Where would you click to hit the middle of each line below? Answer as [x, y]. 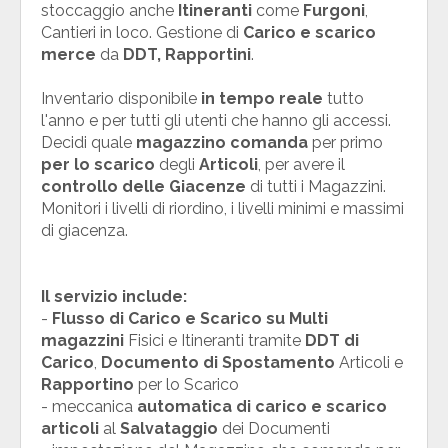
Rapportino [87, 384]
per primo [345, 142]
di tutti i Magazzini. [316, 186]
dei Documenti [274, 428]
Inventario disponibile [119, 98]
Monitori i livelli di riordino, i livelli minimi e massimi [222, 208]
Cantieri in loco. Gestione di [142, 32]
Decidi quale [88, 142]
